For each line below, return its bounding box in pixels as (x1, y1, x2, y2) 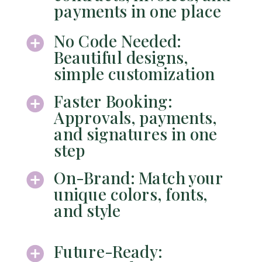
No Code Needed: (54, 29, 181, 52)
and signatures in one (54, 122, 218, 145)
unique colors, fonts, (54, 182, 208, 205)
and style (54, 199, 120, 221)
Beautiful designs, (54, 46, 188, 68)
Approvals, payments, (54, 106, 216, 129)
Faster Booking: (54, 89, 173, 112)
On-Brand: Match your (54, 166, 224, 188)
